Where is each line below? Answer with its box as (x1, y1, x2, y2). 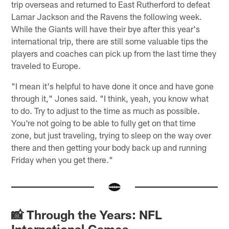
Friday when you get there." (11, 154, 113, 165)
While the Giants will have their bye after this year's (11, 23, 200, 34)
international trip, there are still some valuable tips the (11, 35, 209, 46)
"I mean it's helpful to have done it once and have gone (11, 80, 214, 91)
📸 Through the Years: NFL (11, 207, 163, 222)
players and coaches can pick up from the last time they (11, 48, 217, 58)
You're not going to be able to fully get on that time (11, 117, 196, 128)
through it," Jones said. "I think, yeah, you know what (11, 93, 209, 103)
